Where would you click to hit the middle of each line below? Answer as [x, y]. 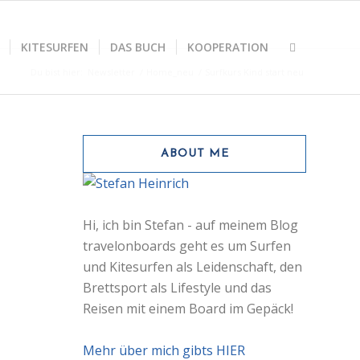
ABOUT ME [194, 154]
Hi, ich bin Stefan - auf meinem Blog [191, 225]
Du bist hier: [57, 72]
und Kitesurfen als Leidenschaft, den [193, 267]
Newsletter [111, 72]
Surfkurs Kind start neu [254, 72]
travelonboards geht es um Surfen [187, 246]
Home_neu [170, 72]
